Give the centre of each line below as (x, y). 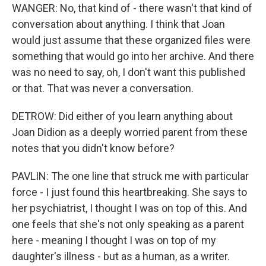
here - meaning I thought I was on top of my (114, 240)
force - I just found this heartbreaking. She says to (129, 192)
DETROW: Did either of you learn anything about (122, 116)
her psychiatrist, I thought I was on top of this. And (129, 208)
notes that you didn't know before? (93, 148)
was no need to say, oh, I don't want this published (129, 72)
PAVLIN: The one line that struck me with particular (130, 176)
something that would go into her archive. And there (133, 56)
